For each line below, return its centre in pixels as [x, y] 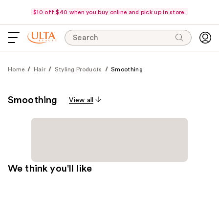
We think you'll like [50, 169]
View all [81, 100]
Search [86, 38]
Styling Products [78, 69]
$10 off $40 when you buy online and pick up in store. [109, 12]
